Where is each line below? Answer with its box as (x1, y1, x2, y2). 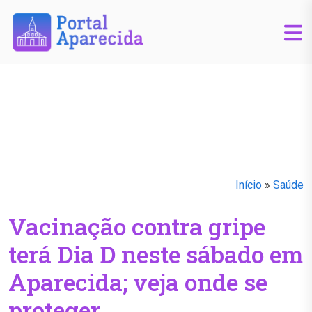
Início (235, 178, 262, 192)
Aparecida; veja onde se (8, 266, 267, 298)
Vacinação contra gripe (8, 210, 265, 242)
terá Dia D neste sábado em (8, 238, 303, 270)
